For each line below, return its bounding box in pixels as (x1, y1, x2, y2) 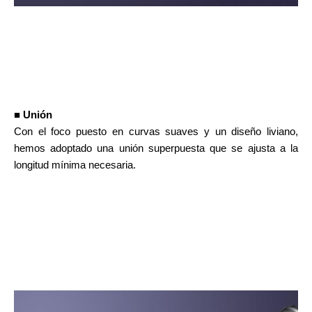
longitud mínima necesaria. (14, 158, 136, 171)
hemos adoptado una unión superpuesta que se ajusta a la (14, 141, 298, 154)
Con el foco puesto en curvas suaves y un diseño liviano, (14, 125, 298, 137)
